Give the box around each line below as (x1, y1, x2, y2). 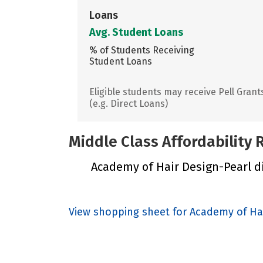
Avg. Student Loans (89, 25, 183, 39)
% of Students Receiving (89, 44, 194, 56)
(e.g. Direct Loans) (89, 97, 168, 109)
